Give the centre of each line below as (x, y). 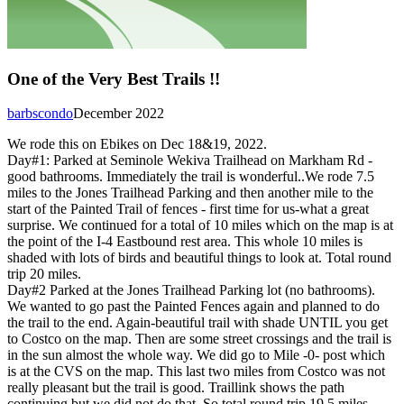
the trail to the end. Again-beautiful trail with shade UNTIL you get (197, 323)
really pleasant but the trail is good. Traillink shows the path (176, 388)
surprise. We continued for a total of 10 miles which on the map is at (200, 225)
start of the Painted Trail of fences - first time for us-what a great (188, 209)
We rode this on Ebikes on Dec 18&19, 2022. (137, 144)
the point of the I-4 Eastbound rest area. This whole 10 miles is (185, 242)
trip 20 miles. (44, 274)
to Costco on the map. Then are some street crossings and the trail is (199, 339)
